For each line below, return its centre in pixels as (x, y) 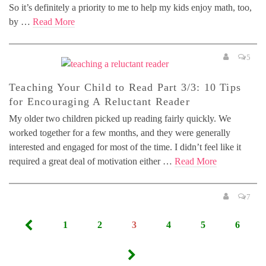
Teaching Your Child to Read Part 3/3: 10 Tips (125, 88)
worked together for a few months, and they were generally (120, 133)
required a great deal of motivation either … (92, 161)
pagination (56, 246)
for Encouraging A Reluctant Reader (99, 102)
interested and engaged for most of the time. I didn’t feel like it (125, 147)
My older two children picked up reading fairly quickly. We (120, 119)
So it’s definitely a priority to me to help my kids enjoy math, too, (130, 7)
